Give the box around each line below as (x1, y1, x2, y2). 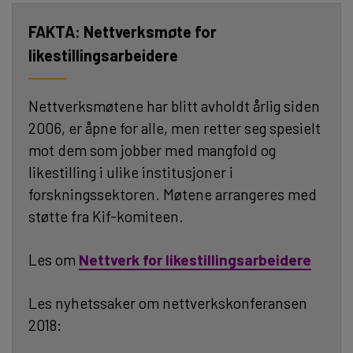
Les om (28, 251, 79, 269)
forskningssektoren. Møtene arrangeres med (28, 185, 317, 204)
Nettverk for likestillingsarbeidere (79, 251, 311, 269)
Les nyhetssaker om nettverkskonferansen (28, 294, 307, 313)
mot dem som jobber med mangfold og (28, 141, 276, 160)
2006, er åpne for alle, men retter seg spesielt (28, 119, 321, 138)
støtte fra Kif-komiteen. (28, 207, 184, 226)
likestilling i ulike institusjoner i (28, 163, 233, 182)
